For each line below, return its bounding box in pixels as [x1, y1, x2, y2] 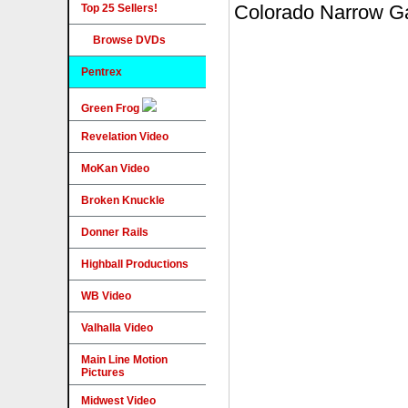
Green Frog [81, 102, 142, 115]
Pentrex [81, 66, 122, 78]
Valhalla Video [81, 321, 153, 334]
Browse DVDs [90, 34, 168, 46]
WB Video [81, 290, 131, 302]
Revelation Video [81, 130, 168, 143]
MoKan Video [81, 162, 149, 175]
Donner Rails [81, 226, 148, 239]
